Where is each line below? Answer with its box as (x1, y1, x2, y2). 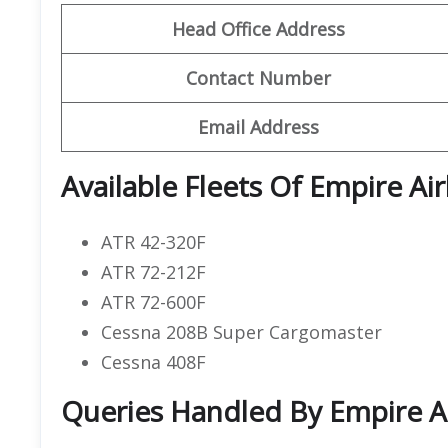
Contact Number (186, 65, 331, 90)
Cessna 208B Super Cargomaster (101, 319, 382, 344)
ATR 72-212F (101, 259, 206, 284)
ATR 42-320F (101, 229, 206, 254)
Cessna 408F (101, 349, 206, 374)
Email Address (198, 114, 319, 139)
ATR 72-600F (101, 289, 206, 314)
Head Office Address (172, 16, 345, 41)
